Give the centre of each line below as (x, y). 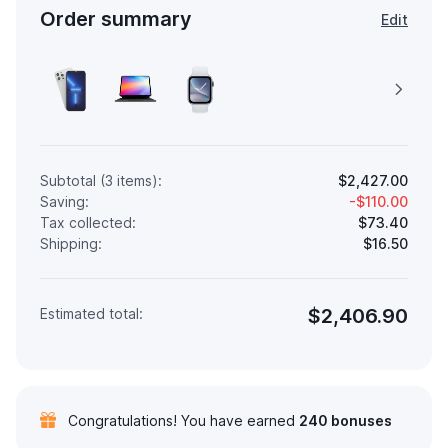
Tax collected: (88, 222)
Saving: (64, 201)
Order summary (116, 18)
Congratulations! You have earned (183, 420)
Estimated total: (91, 313)
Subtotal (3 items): (101, 180)
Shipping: (71, 243)
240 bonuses (345, 420)
